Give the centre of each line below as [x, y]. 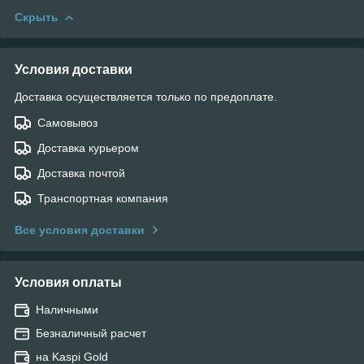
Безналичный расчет [91, 333]
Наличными [67, 309]
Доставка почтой [81, 173]
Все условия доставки [80, 230]
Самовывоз [67, 122]
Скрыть [37, 17]
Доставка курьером [88, 147]
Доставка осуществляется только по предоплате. [146, 96]
